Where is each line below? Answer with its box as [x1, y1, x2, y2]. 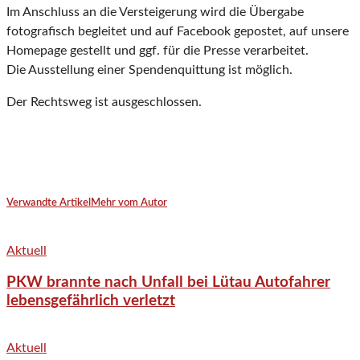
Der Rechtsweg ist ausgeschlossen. [6, 96, 202, 109]
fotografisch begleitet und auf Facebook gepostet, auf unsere [6, 25, 349, 39]
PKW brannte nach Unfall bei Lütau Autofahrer [6, 275, 330, 291]
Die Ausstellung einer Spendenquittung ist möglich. [6, 63, 292, 77]
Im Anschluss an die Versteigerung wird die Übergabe [6, 6, 304, 19]
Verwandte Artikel [6, 198, 91, 209]
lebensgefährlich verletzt [6, 293, 175, 309]
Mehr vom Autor [91, 198, 167, 209]
